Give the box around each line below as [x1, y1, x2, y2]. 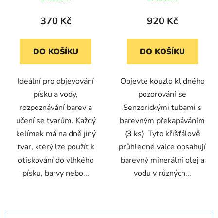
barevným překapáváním [120, 115, 205, 126]
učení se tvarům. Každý [16, 115, 96, 126]
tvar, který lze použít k [17, 141, 94, 152]
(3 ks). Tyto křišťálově [125, 128, 200, 139]
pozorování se [138, 89, 186, 100]
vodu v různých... [133, 167, 191, 179]
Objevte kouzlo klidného [120, 75, 205, 87]
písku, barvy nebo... [22, 167, 89, 179]
